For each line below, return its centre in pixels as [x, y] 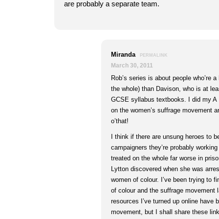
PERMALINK [154, 55]
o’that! [120, 121]
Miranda [124, 55]
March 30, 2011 [132, 65]
